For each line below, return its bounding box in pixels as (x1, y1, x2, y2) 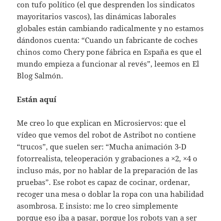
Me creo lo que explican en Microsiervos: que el (17, 117, 186, 128)
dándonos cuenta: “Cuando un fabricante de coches (17, 35, 198, 45)
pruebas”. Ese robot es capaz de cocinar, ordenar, (17, 177, 190, 187)
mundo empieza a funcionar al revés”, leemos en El (17, 58, 200, 69)
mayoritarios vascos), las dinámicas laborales (17, 11, 177, 21)
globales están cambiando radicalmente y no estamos (17, 23, 204, 33)
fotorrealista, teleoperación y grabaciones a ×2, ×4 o (17, 153, 198, 163)
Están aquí (17, 94, 57, 104)
